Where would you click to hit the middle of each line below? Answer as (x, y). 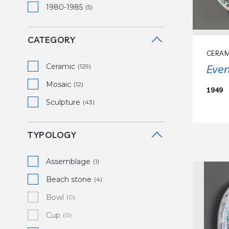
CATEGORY (51, 40)
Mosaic (59, 84)
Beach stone (69, 179)
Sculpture (63, 102)
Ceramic (61, 66)
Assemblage (68, 162)
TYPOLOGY (52, 135)
